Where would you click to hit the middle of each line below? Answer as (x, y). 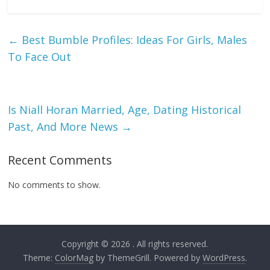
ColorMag (74, 258)
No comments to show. (55, 185)
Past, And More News (65, 127)
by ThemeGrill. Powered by (148, 258)
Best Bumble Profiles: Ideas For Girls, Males (133, 40)
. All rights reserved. (171, 244)
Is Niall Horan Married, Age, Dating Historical (125, 110)
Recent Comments (60, 160)
